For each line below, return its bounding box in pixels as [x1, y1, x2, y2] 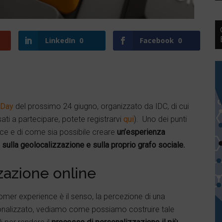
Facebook [139, 36, 174, 45]
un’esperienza [115, 127, 165, 137]
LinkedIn [45, 36, 75, 45]
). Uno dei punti [134, 114, 187, 124]
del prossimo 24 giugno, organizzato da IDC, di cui [13, 102, 189, 111]
